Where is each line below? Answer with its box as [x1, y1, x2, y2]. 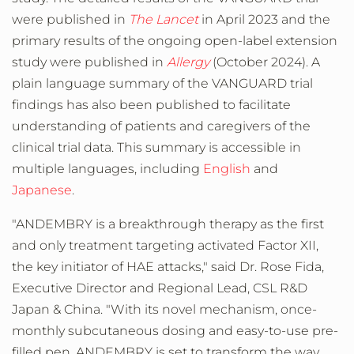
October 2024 [217, 55, 302, 70]
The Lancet [129, 12, 198, 27]
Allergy [167, 55, 209, 70]
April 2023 [217, 12, 278, 27]
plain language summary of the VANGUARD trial [12, 76, 313, 91]
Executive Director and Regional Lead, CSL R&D [12, 281, 307, 296]
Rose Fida [260, 259, 322, 274]
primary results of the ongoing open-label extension [12, 33, 337, 48]
